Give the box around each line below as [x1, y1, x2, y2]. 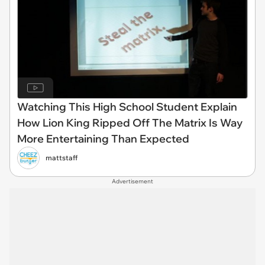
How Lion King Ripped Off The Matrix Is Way [17, 116, 243, 130]
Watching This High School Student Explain [17, 100, 237, 114]
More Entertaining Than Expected [17, 132, 189, 146]
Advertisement [112, 177, 153, 186]
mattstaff [46, 153, 77, 163]
